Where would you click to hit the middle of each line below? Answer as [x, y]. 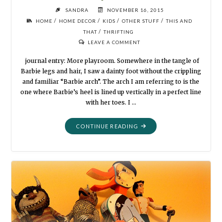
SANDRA [77, 10]
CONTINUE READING [107, 126]
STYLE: [148, 147]
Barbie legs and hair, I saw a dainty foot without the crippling [111, 71]
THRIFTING [118, 32]
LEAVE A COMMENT [114, 42]
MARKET [150, 136]
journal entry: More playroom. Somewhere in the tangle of [111, 60]
